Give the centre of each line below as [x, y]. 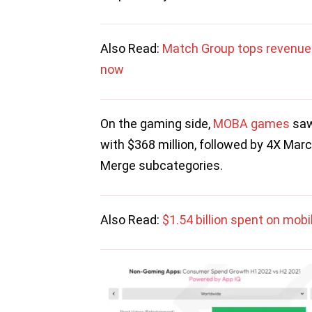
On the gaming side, [157, 124]
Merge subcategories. [162, 166]
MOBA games [251, 124]
